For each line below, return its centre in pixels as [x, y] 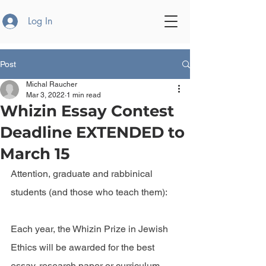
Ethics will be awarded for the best [84, 247]
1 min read [84, 95]
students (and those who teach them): [89, 192]
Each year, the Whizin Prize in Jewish [91, 229]
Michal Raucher [52, 84]
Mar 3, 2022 [45, 95]
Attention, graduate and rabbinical [83, 174]
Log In [40, 21]
